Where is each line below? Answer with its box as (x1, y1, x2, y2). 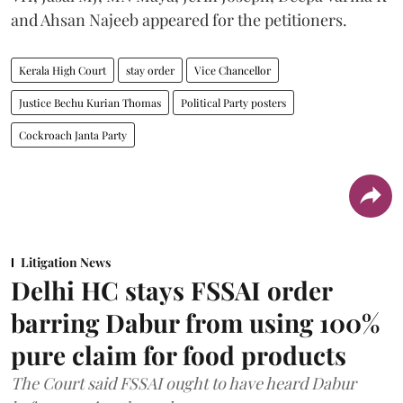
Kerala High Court (19, 62, 106, 77)
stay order (126, 62, 175, 77)
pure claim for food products (11, 337, 346, 372)
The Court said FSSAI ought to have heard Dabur (11, 372, 356, 394)
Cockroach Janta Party (19, 127, 127, 142)
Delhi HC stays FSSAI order (11, 273, 332, 307)
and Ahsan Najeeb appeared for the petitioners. (11, 8, 347, 31)
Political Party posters (181, 94, 286, 110)
